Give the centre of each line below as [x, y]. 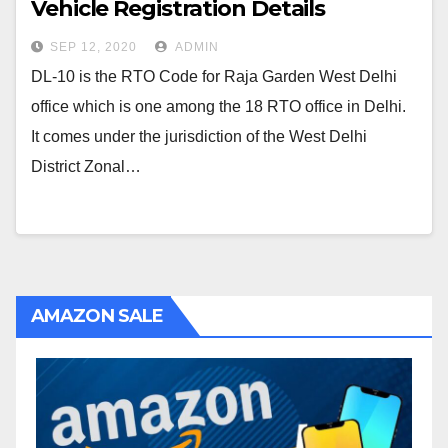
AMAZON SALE [97, 316]
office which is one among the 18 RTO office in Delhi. [218, 106]
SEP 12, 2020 [93, 47]
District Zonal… [86, 166]
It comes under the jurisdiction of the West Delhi [199, 136]
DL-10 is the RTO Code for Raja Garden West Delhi [214, 76]
